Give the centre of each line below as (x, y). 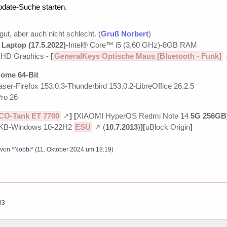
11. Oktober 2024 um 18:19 (74, 149)
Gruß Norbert (125, 33)
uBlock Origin (167, 127)
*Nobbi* (23, 149)
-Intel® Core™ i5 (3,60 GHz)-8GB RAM (131, 45)
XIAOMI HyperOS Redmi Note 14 (133, 116)
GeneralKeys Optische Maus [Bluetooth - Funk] (138, 56)
